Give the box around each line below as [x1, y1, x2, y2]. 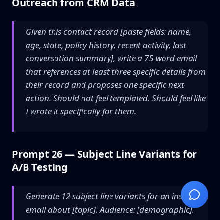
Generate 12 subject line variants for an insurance [26, 191, 208, 202]
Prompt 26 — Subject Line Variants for [12, 147, 197, 161]
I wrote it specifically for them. [26, 106, 136, 117]
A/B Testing [12, 161, 68, 174]
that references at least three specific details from [26, 66, 206, 77]
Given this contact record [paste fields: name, [26, 26, 191, 37]
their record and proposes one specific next [26, 79, 184, 90]
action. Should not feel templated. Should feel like [26, 92, 206, 104]
